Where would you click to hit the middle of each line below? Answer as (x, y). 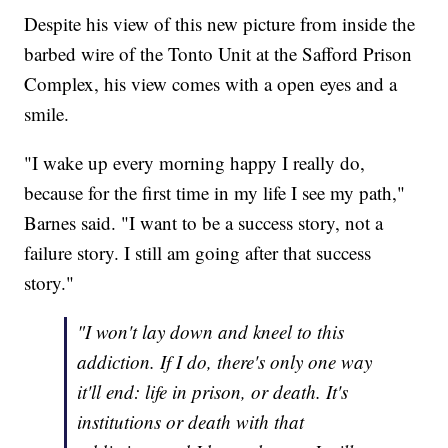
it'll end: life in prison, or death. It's (213, 391)
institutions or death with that (191, 421)
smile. (47, 113)
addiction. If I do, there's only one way (225, 361)
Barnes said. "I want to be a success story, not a (204, 222)
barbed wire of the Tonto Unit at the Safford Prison (218, 53)
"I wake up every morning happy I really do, (195, 162)
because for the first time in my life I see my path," (215, 192)
